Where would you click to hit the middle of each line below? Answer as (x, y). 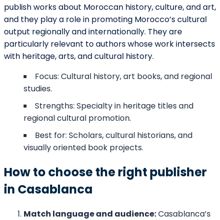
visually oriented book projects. (83, 148)
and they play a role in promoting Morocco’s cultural (105, 20)
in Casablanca (48, 190)
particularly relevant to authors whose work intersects (110, 44)
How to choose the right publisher (105, 172)
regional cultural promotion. (77, 118)
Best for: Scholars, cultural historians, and (114, 136)
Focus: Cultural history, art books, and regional (124, 77)
